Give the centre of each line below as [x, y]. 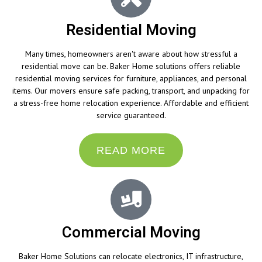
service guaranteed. [131, 115]
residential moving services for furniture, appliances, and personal [131, 78]
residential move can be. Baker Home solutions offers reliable [131, 66]
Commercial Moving [131, 232]
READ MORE [131, 150]
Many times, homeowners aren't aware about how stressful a [131, 54]
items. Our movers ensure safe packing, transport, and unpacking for [131, 90]
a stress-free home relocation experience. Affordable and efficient [131, 103]
